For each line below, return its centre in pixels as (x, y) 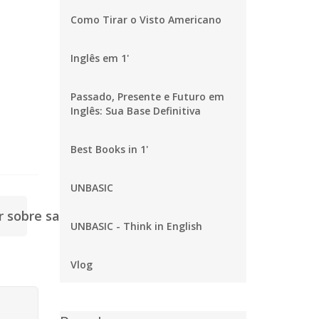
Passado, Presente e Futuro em (147, 96)
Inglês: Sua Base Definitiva (135, 111)
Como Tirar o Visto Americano (146, 20)
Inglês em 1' (99, 58)
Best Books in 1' (109, 149)
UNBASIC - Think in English (136, 226)
